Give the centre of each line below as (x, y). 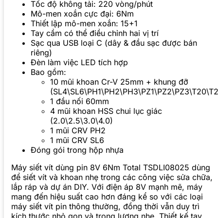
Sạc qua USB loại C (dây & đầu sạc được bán (114, 43)
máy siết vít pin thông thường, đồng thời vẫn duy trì (105, 207)
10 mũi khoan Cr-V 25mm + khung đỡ (119, 82)
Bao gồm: (48, 72)
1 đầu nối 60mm (80, 101)
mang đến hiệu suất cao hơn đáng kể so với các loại (107, 197)
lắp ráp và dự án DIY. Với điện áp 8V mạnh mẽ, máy (107, 187)
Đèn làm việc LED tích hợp (79, 63)
